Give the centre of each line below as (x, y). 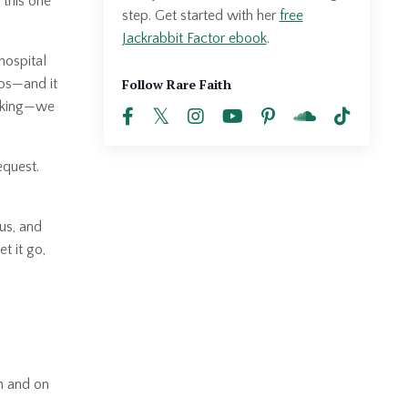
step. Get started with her (200, 15)
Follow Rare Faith (176, 84)
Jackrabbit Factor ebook (194, 38)
